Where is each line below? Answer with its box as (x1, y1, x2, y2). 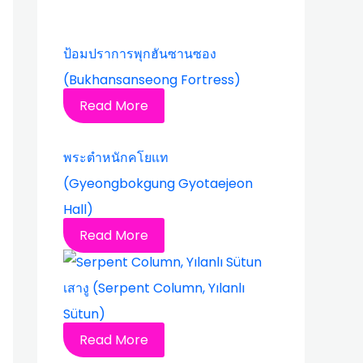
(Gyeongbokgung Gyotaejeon (63, 174, 253, 193)
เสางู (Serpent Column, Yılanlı (63, 278, 245, 297)
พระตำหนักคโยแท (63, 148, 169, 167)
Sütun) (63, 304, 105, 323)
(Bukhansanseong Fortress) (63, 70, 241, 89)
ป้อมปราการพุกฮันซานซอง (63, 45, 216, 63)
